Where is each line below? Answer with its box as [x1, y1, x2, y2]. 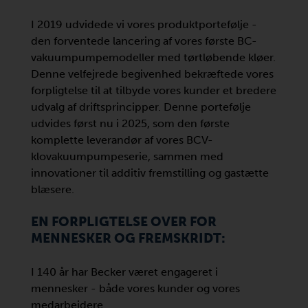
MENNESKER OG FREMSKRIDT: [31, 230, 225, 246]
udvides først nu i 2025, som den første [31, 117, 230, 130]
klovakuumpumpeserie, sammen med [31, 150, 223, 163]
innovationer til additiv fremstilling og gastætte [31, 166, 269, 179]
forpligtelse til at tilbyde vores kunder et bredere [31, 84, 276, 97]
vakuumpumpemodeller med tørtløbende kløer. [31, 51, 276, 64]
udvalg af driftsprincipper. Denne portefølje [31, 100, 251, 113]
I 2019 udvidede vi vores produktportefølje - [31, 18, 257, 31]
